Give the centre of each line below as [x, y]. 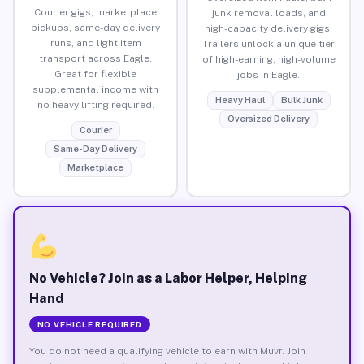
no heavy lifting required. [95, 104]
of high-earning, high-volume [269, 59]
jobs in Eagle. [269, 74]
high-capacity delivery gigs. [269, 28]
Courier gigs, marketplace [95, 12]
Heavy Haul [240, 100]
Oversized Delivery [269, 118]
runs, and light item [95, 43]
